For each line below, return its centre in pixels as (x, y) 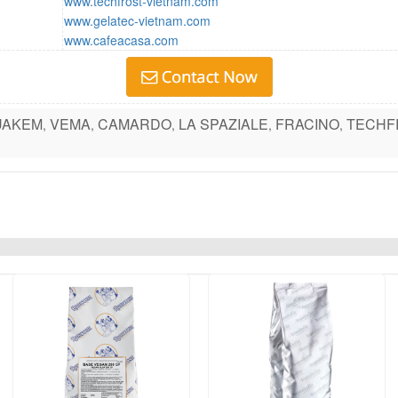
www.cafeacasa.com (121, 40)
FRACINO (307, 123)
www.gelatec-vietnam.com (137, 20)
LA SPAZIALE (223, 123)
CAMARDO (135, 123)
